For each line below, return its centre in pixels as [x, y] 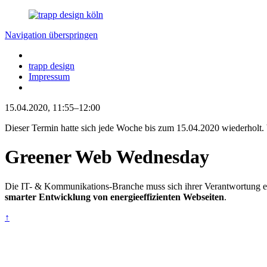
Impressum [49, 77]
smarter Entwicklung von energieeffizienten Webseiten [114, 197]
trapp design [52, 66]
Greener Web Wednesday [107, 157]
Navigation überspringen [51, 35]
